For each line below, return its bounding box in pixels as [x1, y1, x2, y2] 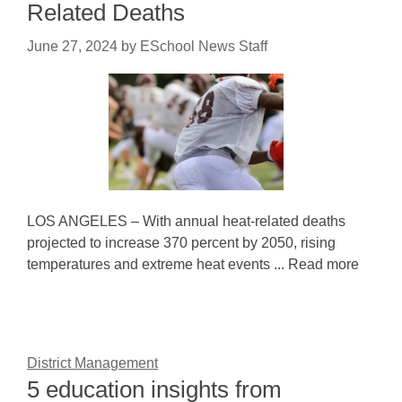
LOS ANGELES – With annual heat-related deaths [27, 214, 345, 229]
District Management [27, 355, 158, 371]
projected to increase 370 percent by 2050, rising [27, 235, 336, 250]
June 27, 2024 [27, 39, 118, 54]
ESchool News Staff [140, 39, 267, 54]
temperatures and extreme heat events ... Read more [27, 257, 359, 272]
